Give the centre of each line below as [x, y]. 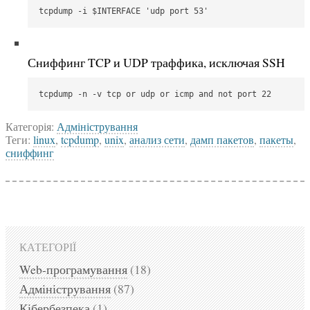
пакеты [276, 139]
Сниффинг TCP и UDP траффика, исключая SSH [156, 62]
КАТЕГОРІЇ [48, 247]
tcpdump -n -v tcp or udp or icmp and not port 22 [155, 94]
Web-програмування [73, 270]
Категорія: [31, 126]
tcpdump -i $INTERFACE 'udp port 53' [124, 11]
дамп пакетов [222, 139]
